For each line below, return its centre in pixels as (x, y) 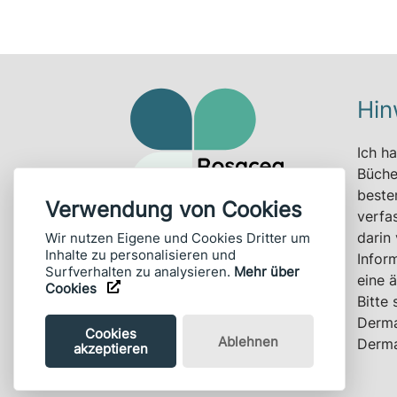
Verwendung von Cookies (174, 210)
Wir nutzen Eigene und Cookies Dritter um (178, 238)
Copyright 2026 (203, 256)
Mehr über (267, 272)
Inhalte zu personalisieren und (140, 255)
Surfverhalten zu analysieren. (140, 272)
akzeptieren (111, 349)
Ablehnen (248, 341)
